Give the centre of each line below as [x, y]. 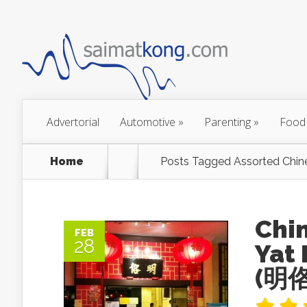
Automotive [148, 122]
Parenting [228, 122]
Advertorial [73, 122]
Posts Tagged [197, 161]
